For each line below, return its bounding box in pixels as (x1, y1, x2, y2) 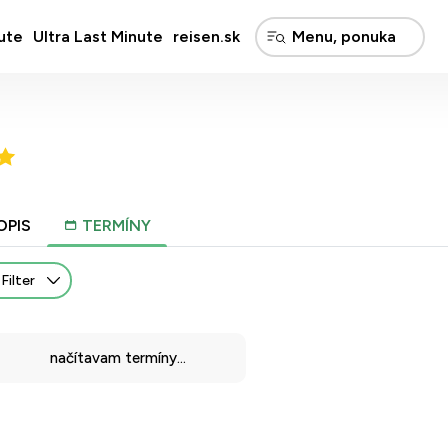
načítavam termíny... (50, 349, 186, 367)
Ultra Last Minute (32, 26, 163, 46)
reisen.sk (172, 26, 240, 46)
